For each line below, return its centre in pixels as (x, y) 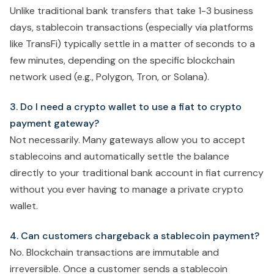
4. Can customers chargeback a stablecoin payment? (135, 236)
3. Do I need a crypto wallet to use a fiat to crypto (126, 107)
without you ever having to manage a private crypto (127, 190)
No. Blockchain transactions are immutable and (114, 253)
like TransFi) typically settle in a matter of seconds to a (132, 44)
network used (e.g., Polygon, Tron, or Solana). (109, 77)
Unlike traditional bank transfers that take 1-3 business (131, 11)
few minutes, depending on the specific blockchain (122, 61)
